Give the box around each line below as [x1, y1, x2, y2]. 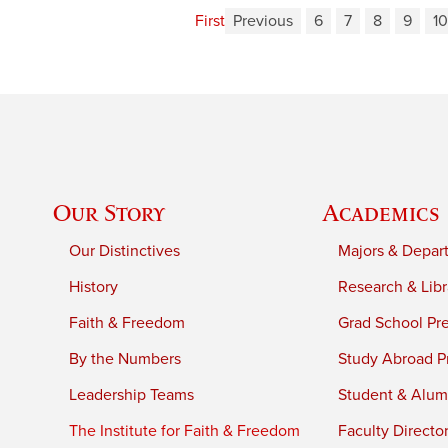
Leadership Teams [69, 384, 195, 405]
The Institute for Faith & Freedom [69, 420, 301, 441]
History [69, 276, 119, 297]
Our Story [53, 198, 166, 226]
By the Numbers [69, 348, 182, 369]
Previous [233, 11, 293, 32]
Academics [322, 198, 441, 226]
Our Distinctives [69, 240, 181, 261]
